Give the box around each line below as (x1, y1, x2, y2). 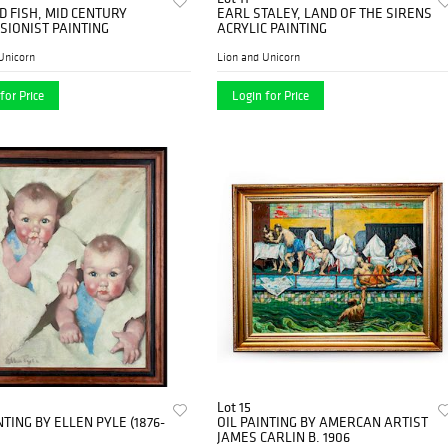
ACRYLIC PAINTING (217, 18, 328, 37)
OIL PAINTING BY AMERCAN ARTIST (217, 412, 429, 431)
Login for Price (232, 86, 310, 104)
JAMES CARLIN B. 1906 (217, 427, 351, 446)
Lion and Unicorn (217, 49, 301, 64)
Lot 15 (217, 397, 252, 416)
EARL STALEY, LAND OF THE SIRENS (217, 3, 433, 22)
